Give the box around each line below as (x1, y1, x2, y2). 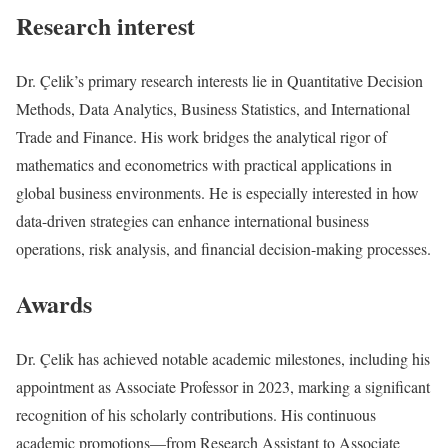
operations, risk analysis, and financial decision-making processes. (16, 238, 431, 260)
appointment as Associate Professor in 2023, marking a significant (16, 375, 430, 397)
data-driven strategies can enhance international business (16, 210, 369, 232)
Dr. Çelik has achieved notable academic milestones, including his (16, 347, 430, 369)
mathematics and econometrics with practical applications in (16, 154, 392, 176)
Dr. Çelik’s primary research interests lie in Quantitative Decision (16, 70, 423, 92)
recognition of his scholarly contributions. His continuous (16, 403, 376, 425)
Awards (16, 285, 92, 321)
